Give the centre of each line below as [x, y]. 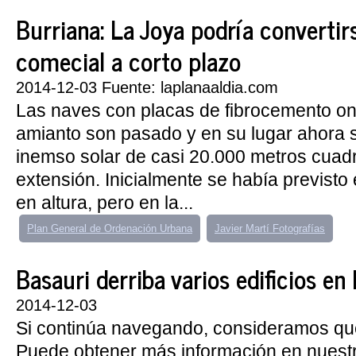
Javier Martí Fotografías [270, 228]
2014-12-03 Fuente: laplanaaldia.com [147, 87]
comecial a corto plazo [128, 60]
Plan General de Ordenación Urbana [110, 228]
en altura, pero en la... [104, 203]
